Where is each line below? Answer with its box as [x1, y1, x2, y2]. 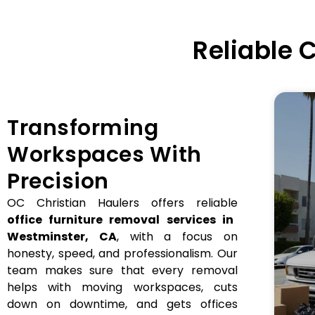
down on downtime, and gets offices [7, 296, 238, 313]
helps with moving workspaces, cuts [7, 279, 238, 296]
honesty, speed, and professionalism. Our [7, 245, 238, 262]
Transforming [7, 113, 158, 143]
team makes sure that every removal [7, 262, 238, 279]
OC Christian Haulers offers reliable [7, 195, 238, 212]
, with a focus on [116, 229, 238, 245]
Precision [7, 167, 109, 197]
